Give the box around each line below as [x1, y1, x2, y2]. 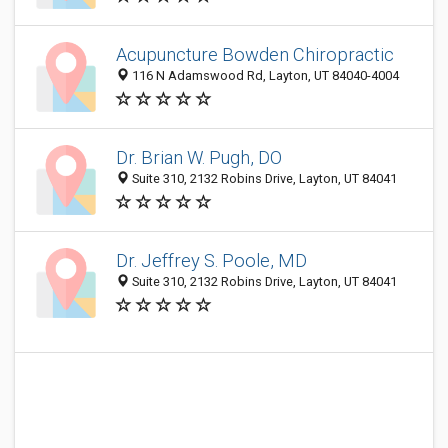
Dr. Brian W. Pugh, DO [116, 147, 282, 169]
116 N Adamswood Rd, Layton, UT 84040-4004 [129, 68, 399, 84]
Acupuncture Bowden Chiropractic [116, 44, 394, 66]
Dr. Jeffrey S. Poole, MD [116, 250, 307, 272]
